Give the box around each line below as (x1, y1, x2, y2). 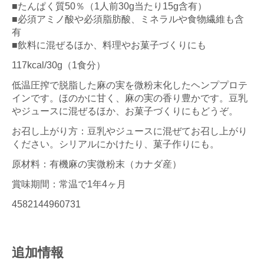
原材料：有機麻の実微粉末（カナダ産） (12, 159, 181, 169)
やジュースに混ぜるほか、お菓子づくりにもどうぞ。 (12, 105, 238, 116)
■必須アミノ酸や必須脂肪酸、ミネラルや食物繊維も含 (12, 14, 244, 24)
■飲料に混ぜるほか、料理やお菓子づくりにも (12, 39, 206, 50)
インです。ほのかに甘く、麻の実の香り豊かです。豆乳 (12, 93, 247, 103)
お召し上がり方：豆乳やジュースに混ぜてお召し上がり (12, 126, 247, 136)
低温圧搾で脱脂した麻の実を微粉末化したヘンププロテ (12, 80, 247, 90)
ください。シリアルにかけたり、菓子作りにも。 (12, 138, 219, 149)
